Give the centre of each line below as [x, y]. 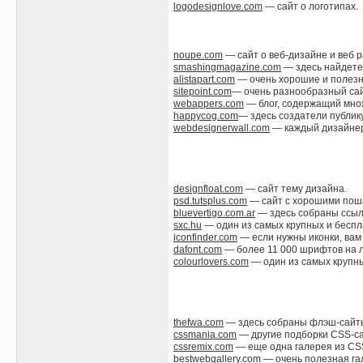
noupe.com [198, 55]
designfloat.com [208, 189]
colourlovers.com [211, 262]
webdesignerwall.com [222, 128]
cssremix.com [203, 347]
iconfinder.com [205, 237]
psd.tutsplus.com [210, 201]
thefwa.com [199, 322]
